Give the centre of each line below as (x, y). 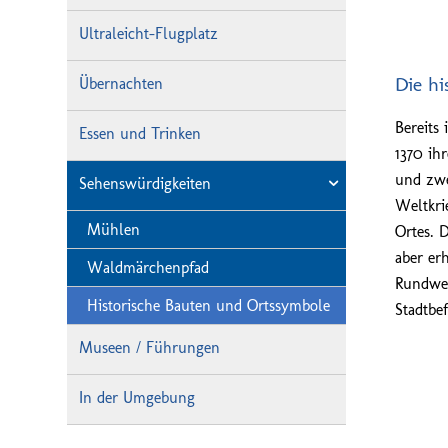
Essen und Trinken (140, 133)
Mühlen (113, 229)
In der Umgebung (137, 397)
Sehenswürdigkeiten (145, 183)
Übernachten (121, 83)
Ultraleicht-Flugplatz (148, 33)
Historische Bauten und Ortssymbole (208, 305)
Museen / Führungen (149, 347)
